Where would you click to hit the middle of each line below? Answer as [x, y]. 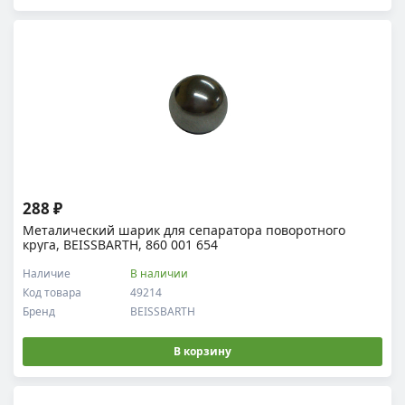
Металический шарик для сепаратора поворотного [184, 230]
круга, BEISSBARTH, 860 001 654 [120, 245]
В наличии [160, 273]
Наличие [47, 273]
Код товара [52, 292]
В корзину [202, 351]
